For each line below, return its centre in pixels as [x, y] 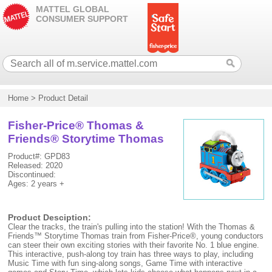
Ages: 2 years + [36, 184]
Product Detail [63, 98]
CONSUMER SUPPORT [82, 19]
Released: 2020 [36, 165]
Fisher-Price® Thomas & [76, 125]
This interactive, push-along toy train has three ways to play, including [131, 254]
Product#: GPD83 [39, 156]
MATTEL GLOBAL [73, 9]
